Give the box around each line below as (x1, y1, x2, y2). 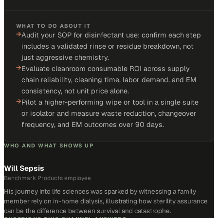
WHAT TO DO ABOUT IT (16, 22, 91, 29)
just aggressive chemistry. (21, 53, 109, 62)
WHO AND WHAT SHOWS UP (4, 142, 94, 149)
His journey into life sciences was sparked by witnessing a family (4, 187, 196, 196)
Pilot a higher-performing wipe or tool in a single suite (21, 97, 199, 107)
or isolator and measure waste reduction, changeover (21, 109, 197, 118)
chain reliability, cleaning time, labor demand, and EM (21, 75, 197, 84)
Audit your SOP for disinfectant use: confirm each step (21, 30, 201, 39)
